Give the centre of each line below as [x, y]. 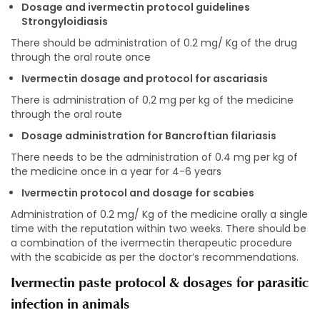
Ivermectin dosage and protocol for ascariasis [145, 79]
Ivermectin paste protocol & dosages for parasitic [160, 282]
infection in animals [70, 304]
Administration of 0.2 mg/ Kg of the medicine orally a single [159, 215]
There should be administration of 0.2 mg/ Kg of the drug [154, 43]
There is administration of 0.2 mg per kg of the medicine [152, 100]
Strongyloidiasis [65, 22]
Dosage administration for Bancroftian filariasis [149, 136]
